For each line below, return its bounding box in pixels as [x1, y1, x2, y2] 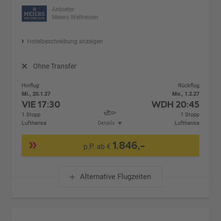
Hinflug [22, 82, 39, 89]
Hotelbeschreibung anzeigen [27, 37, 103, 45]
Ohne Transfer [33, 62, 76, 70]
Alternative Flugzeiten [79, 172, 151, 181]
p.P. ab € [83, 142, 112, 151]
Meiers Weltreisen [51, 14, 98, 21]
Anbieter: [51, 6, 75, 13]
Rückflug [178, 82, 199, 89]
